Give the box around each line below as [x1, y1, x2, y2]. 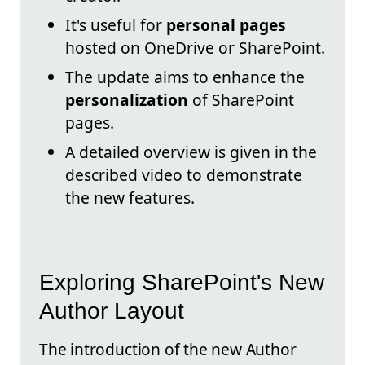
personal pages [166, 14, 286, 37]
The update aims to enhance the [65, 66, 305, 89]
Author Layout [39, 297, 184, 323]
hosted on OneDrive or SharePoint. [65, 37, 325, 59]
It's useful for [65, 14, 166, 37]
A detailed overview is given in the [65, 141, 317, 164]
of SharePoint [188, 89, 294, 112]
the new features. [65, 187, 195, 209]
